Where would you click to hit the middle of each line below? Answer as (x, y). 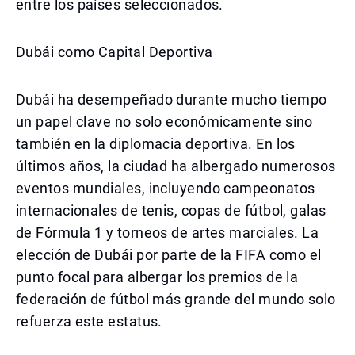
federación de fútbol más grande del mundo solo (176, 299)
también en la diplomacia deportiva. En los (156, 144)
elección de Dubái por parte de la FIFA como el (169, 255)
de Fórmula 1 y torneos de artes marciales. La (168, 233)
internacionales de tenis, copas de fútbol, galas (171, 210)
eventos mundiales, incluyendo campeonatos (166, 188)
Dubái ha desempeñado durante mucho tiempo (172, 99)
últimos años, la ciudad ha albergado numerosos (176, 166)
